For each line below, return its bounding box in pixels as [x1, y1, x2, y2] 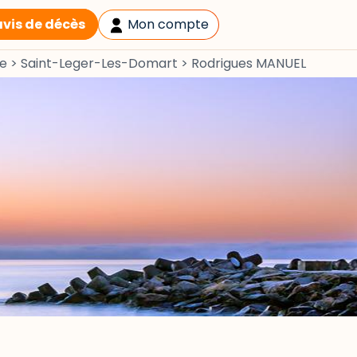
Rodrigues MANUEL [191, 54, 306, 73]
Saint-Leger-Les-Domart [21, 54, 178, 73]
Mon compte [124, 15, 210, 33]
